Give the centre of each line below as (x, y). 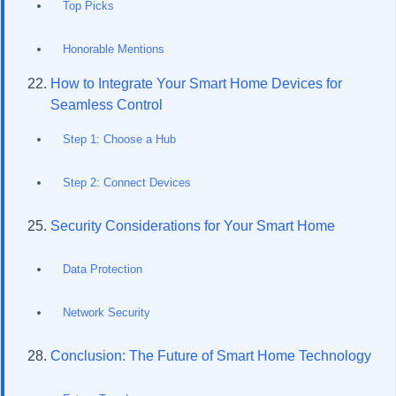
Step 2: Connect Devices (127, 183)
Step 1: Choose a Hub (119, 139)
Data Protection (103, 269)
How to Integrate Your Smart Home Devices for (196, 83)
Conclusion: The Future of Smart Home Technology (211, 355)
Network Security (107, 312)
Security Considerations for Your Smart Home (193, 225)
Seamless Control (107, 104)
